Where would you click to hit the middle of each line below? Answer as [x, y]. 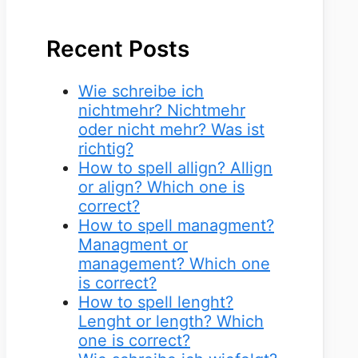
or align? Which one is [161, 187]
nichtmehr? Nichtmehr [162, 110]
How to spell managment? [176, 225]
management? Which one [174, 263]
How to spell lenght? [156, 302]
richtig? [106, 148]
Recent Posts [118, 49]
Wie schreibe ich [141, 91]
